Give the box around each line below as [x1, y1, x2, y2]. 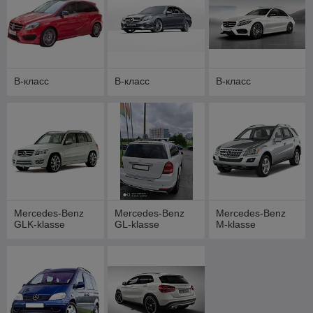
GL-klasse [115, 219, 160, 231]
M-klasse [215, 219, 256, 231]
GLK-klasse [14, 219, 65, 231]
